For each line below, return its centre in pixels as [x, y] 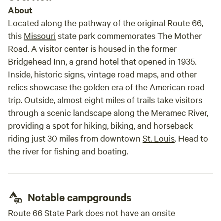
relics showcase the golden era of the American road [106, 87]
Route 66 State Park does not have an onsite [92, 212]
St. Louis [159, 138]
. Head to [191, 138]
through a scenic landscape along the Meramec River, [108, 112]
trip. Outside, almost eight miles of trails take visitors [105, 99]
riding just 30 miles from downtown [75, 138]
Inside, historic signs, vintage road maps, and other [102, 74]
